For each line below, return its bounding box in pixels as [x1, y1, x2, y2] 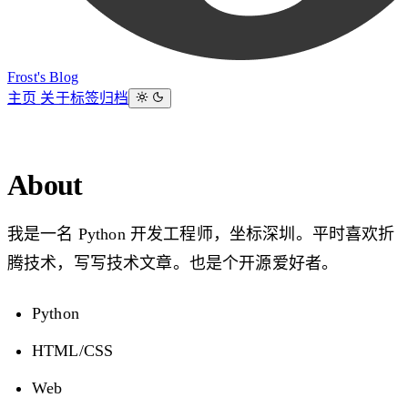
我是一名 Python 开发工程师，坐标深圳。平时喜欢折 [7, 225, 395, 243]
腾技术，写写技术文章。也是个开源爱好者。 [7, 254, 339, 272]
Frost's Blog [7, 69, 78, 85]
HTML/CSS [32, 341, 114, 360]
